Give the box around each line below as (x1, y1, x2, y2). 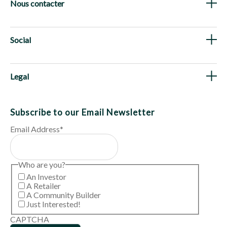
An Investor (26, 171, 66, 181)
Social (10, 34, 31, 45)
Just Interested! (26, 199, 81, 209)
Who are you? (18, 159, 65, 169)
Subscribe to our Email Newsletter (10, 106, 155, 118)
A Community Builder (26, 190, 101, 200)
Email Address (10, 124, 60, 134)
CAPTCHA (10, 214, 49, 224)
